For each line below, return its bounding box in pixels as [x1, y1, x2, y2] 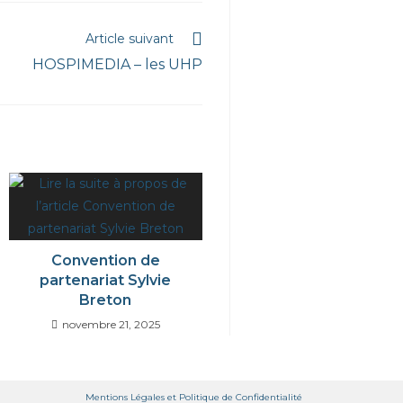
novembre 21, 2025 [61, 317, 160, 331]
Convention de [50, 251, 160, 269]
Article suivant [85, 30, 174, 47]
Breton [79, 291, 132, 309]
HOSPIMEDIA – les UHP [32, 55, 202, 73]
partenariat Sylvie [40, 271, 172, 289]
